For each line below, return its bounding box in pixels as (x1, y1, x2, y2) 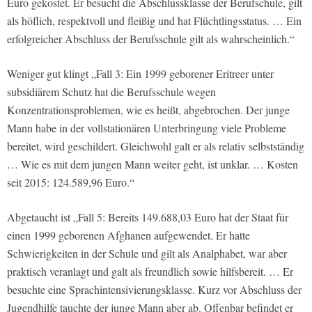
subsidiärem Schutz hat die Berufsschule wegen (7, 84, 216, 99)
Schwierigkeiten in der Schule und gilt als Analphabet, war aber (7, 245, 287, 260)
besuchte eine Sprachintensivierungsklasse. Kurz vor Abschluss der (7, 281, 302, 297)
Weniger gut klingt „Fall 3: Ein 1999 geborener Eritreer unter (7, 65, 274, 81)
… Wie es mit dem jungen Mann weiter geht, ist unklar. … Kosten (7, 156, 298, 171)
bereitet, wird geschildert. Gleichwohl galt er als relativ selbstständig (7, 138, 304, 153)
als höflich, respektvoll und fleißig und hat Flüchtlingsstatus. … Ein (7, 13, 302, 28)
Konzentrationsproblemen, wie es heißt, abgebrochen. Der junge (7, 102, 290, 117)
